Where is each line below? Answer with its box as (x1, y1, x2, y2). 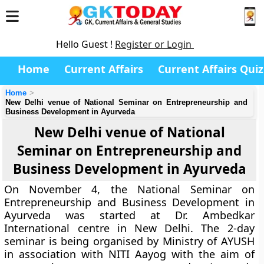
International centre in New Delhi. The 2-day (4, 221, 255, 235)
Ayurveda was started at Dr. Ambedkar (4, 208, 255, 222)
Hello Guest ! (56, 38, 115, 51)
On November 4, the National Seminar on (4, 182, 255, 196)
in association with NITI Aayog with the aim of (4, 247, 255, 261)
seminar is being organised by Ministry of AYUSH (4, 234, 255, 248)
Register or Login (115, 38, 194, 51)
